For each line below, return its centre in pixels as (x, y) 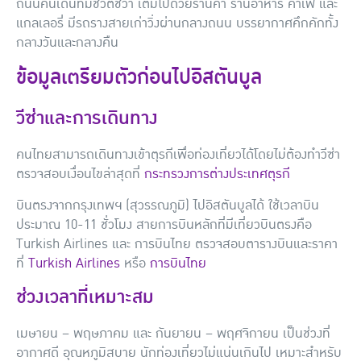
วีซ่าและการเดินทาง (87, 119)
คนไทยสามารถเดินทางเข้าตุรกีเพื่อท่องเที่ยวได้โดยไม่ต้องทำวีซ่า (178, 155)
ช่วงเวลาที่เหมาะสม (85, 298)
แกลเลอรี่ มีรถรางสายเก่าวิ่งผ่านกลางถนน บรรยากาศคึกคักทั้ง (177, 23)
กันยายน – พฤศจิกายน (217, 334)
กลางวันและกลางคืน (67, 43)
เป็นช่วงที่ (305, 334)
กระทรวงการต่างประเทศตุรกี (217, 174)
